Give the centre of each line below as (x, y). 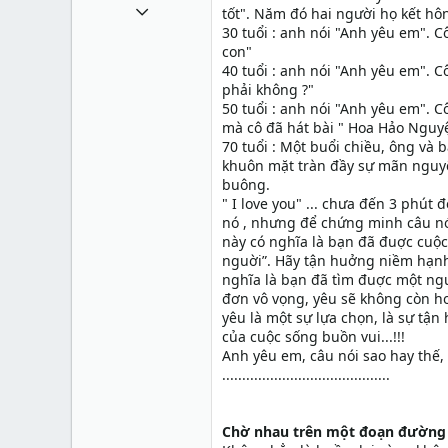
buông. (246, 185)
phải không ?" (268, 90)
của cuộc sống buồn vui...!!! (313, 337)
